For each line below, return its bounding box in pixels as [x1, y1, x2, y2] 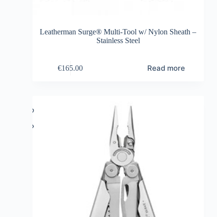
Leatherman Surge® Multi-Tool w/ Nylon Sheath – [40, 28, 197, 36]
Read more [147, 63, 185, 73]
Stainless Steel [96, 36, 140, 45]
